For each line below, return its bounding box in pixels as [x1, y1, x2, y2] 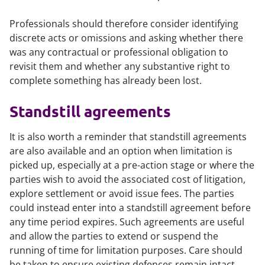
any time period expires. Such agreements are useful [9, 215, 244, 228]
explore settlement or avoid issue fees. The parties [9, 187, 234, 200]
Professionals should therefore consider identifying [9, 17, 238, 30]
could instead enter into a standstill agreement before [9, 201, 251, 214]
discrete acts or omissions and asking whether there [9, 31, 243, 44]
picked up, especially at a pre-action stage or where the [9, 159, 254, 172]
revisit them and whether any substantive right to [9, 60, 230, 73]
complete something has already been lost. [9, 74, 202, 87]
